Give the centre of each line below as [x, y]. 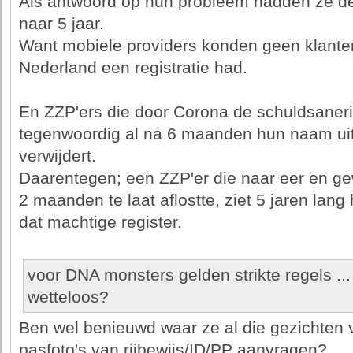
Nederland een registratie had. [133, 68]
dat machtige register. [100, 222]
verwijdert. [57, 156]
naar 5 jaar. [61, 24]
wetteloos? [68, 297]
